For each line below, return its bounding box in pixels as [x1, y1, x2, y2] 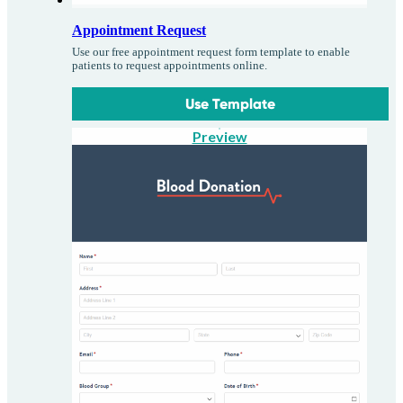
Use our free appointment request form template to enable [72, 45, 350, 58]
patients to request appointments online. [72, 58, 267, 72]
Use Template [185, 94, 276, 112]
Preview [192, 127, 247, 145]
